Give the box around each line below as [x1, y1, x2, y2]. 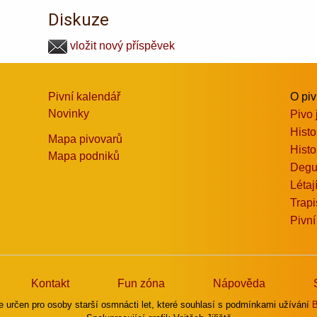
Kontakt [31, 277, 69, 289]
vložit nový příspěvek [67, 39, 175, 52]
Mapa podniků [48, 149, 120, 162]
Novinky [48, 107, 90, 120]
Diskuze [48, 9, 110, 30]
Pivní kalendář [48, 90, 121, 103]
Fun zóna [117, 277, 165, 289]
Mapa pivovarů [48, 132, 123, 145]
